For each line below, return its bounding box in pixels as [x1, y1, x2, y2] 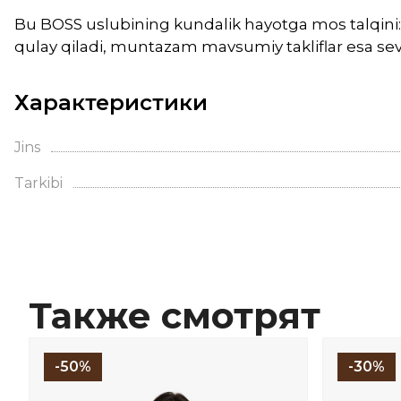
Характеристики [14, 90, 208, 116]
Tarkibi [14, 175, 63, 192]
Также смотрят [29, 294, 320, 338]
